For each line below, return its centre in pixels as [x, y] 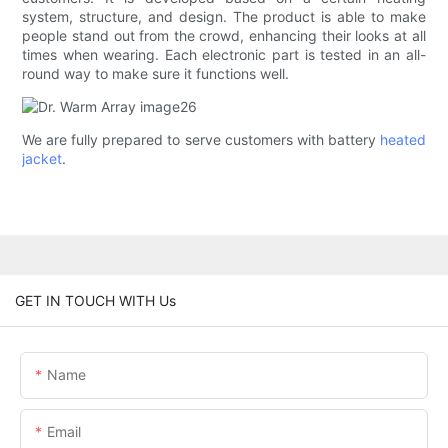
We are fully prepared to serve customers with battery [201, 140]
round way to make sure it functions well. [156, 74]
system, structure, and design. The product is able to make [224, 17]
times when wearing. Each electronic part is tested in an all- [224, 55]
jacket [42, 159]
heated [402, 140]
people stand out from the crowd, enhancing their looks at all [224, 36]
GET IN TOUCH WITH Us [95, 300]
